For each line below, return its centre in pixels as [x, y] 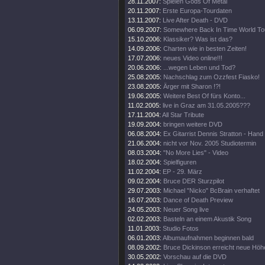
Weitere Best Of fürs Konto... [204, 96]
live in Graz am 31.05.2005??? [206, 105]
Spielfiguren [180, 162]
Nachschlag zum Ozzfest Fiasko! [211, 77]
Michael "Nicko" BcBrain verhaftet [211, 190]
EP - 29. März [182, 172]
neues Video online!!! [193, 58]
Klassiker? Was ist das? [198, 39]
